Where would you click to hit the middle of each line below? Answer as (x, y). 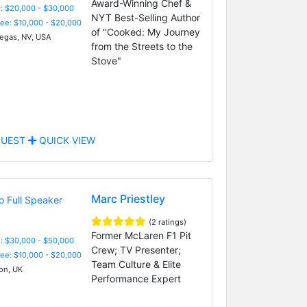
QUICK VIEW (65, 140)
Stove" (106, 60)
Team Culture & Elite (136, 264)
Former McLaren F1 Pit (141, 235)
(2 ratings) (167, 222)
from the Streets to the (142, 46)
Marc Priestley (128, 198)
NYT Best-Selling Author (145, 17)
